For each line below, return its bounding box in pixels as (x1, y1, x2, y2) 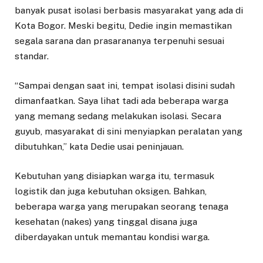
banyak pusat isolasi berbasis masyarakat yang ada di (15, 4, 243, 16)
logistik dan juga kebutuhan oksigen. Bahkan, (15, 185, 207, 197)
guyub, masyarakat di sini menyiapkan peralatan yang (15, 125, 242, 137)
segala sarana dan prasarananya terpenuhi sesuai (15, 35, 224, 46)
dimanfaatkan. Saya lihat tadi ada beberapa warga (15, 95, 228, 106)
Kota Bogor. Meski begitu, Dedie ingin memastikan (15, 19, 232, 31)
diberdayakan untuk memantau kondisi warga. (15, 231, 210, 242)
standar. (15, 50, 49, 62)
